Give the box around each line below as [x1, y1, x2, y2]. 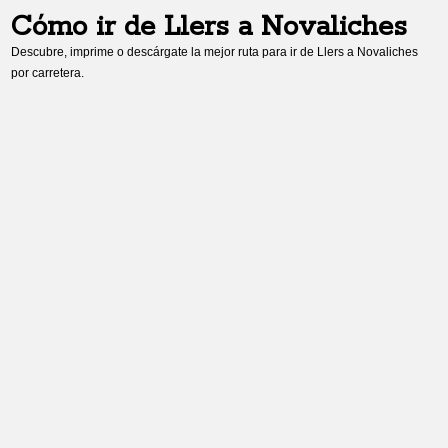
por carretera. [11, 66, 85, 80]
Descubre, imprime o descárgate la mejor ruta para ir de [11, 45, 318, 59]
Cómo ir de [11, 10, 165, 45]
